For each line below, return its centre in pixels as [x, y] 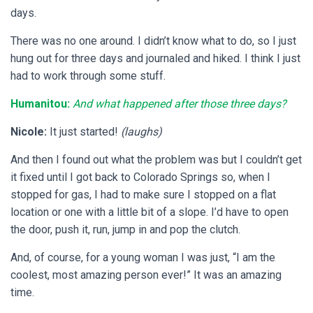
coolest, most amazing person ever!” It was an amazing [146, 275]
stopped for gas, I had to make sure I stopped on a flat [143, 195]
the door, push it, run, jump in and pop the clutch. [125, 230]
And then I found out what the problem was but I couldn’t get [156, 160]
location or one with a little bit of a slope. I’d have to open [150, 212]
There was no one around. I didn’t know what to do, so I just [153, 41]
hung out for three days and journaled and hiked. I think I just [155, 59]
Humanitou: [42, 104]
